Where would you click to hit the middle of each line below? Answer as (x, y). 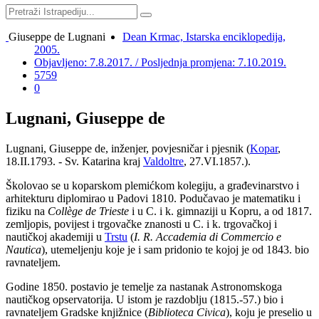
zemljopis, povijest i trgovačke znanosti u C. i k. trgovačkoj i (141, 224)
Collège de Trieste (88, 211)
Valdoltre (163, 161)
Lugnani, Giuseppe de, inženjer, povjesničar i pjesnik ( (128, 148)
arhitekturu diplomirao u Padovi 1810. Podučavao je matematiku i (153, 198)
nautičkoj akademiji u (55, 236)
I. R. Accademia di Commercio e (208, 236)
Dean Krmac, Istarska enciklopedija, (204, 37)
